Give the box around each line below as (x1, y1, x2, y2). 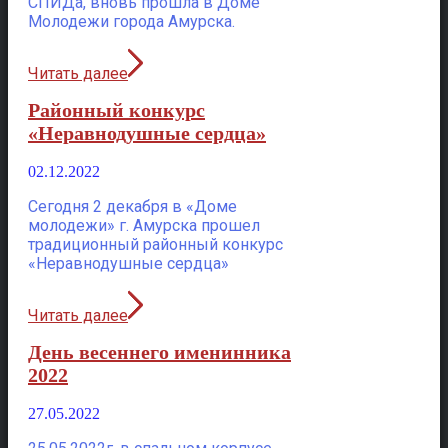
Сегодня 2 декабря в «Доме (28, 196, 237, 216)
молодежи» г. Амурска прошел (28, 215, 260, 235)
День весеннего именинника (28, 341, 291, 364)
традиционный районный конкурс (28, 234, 283, 254)
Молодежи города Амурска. (28, 11, 235, 31)
